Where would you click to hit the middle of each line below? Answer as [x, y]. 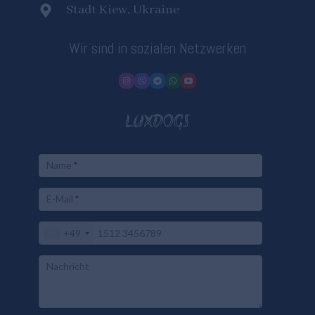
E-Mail [60, 198]
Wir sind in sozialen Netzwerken [157, 49]
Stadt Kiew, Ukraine [123, 11]
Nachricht [68, 266]
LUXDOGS [157, 123]
